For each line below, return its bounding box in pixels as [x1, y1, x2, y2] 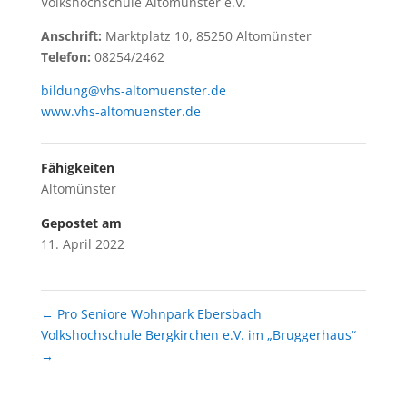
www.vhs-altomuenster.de [40, 102, 201, 120]
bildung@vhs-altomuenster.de [40, 81, 226, 99]
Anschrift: [40, 26, 105, 45]
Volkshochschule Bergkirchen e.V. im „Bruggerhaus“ [40, 325, 356, 343]
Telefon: [40, 47, 94, 65]
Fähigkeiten [40, 158, 114, 176]
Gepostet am [40, 213, 122, 232]
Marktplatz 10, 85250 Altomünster [104, 26, 312, 45]
